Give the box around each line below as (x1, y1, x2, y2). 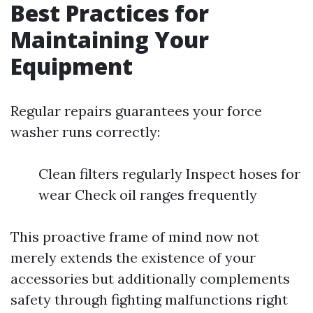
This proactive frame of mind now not (10, 228, 259, 245)
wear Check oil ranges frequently (38, 186, 257, 203)
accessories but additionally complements (10, 270, 290, 287)
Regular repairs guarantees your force (10, 102, 262, 119)
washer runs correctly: (10, 123, 160, 140)
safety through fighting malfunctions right (10, 291, 288, 308)
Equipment (10, 51, 133, 81)
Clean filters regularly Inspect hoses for (38, 165, 300, 182)
